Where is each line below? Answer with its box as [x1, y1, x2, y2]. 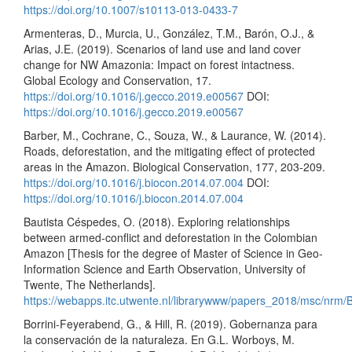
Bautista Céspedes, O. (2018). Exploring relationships [24, 214, 290, 229]
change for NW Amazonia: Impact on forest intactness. [24, 57, 295, 72]
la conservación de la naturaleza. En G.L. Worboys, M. [24, 332, 295, 347]
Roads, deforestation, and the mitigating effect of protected [24, 143, 315, 159]
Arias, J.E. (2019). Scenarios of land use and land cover [24, 41, 301, 57]
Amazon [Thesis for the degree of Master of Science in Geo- [24, 245, 323, 261]
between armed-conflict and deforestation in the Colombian [24, 229, 317, 245]
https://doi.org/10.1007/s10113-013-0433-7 [24, 2, 238, 17]
